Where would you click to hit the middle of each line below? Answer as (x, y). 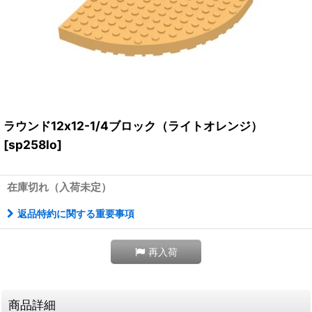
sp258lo (33, 145)
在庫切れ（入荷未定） (59, 187)
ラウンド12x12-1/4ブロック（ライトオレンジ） (133, 126)
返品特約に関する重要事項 (76, 213)
